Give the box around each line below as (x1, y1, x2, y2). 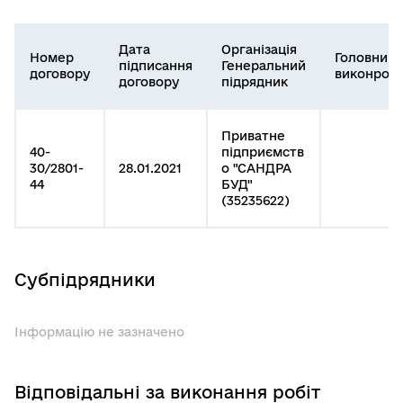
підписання (119, 58, 193, 74)
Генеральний (221, 58, 306, 74)
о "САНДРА (221, 161, 291, 176)
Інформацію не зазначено (14, 325, 184, 340)
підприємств (221, 145, 304, 160)
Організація (221, 42, 297, 58)
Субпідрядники (14, 270, 156, 291)
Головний (335, 50, 396, 66)
